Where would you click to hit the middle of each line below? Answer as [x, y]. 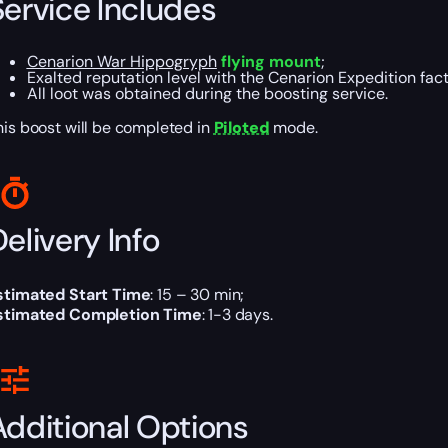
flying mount [270, 62]
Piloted [241, 128]
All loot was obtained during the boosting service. [207, 94]
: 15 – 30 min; [197, 295]
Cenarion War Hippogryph [121, 62]
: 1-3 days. [237, 315]
